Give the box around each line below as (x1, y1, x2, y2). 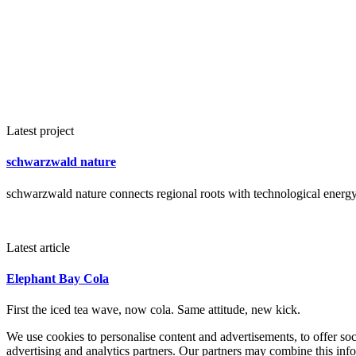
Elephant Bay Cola (6, 271, 109, 285)
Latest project (6, 124, 74, 137)
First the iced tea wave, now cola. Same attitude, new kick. (6, 303, 300, 317)
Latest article (6, 240, 70, 254)
